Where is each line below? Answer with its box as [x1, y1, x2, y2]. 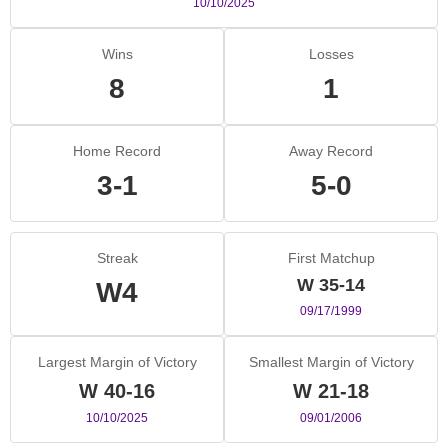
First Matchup [287, 250, 375, 266]
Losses [308, 46, 354, 62]
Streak [96, 250, 138, 266]
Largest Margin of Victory [37, 354, 197, 370]
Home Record [73, 143, 161, 159]
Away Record [289, 143, 373, 159]
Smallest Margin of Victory [248, 354, 414, 370]
